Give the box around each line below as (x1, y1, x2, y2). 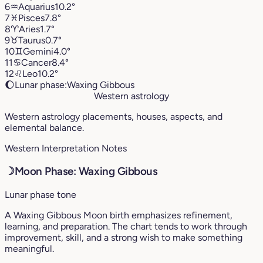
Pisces (18, 12, 45, 23)
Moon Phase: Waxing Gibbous (14, 164, 158, 178)
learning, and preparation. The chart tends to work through (5, 221, 247, 232)
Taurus (18, 34, 45, 46)
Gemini (23, 45, 53, 57)
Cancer (21, 56, 52, 68)
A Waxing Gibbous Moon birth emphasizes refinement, (5, 210, 232, 221)
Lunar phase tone (5, 189, 76, 201)
